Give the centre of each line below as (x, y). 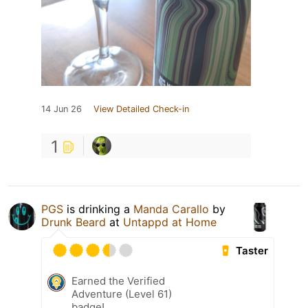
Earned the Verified (118, 281)
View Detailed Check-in (141, 109)
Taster (252, 251)
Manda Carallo (171, 209)
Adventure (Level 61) (122, 294)
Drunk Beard (74, 222)
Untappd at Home (170, 222)
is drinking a (98, 209)
